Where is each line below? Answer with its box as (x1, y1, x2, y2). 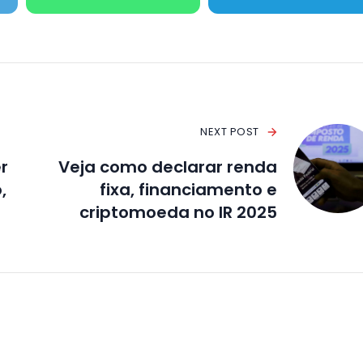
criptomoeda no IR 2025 (79, 201, 277, 224)
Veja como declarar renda (58, 156, 277, 179)
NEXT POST (200, 124, 259, 140)
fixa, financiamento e (99, 178, 277, 202)
